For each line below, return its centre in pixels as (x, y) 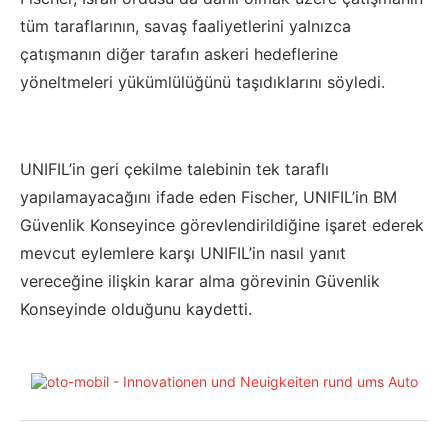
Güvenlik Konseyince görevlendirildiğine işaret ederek (222, 225)
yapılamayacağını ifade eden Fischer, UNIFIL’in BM (208, 197)
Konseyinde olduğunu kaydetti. (136, 309)
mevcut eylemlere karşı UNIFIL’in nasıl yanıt (183, 253)
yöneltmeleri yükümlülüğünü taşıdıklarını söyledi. (202, 82)
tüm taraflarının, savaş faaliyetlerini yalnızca (185, 26)
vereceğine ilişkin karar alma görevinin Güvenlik (200, 281)
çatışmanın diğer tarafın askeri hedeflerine (179, 54)
